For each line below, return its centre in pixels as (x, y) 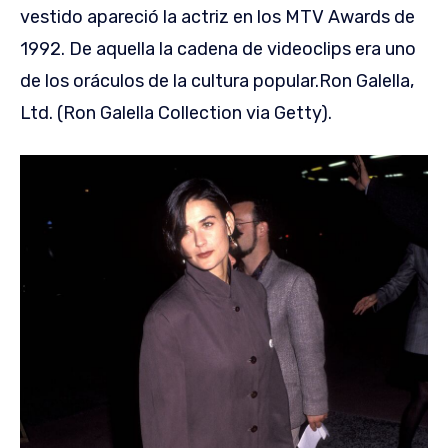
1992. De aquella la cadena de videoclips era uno (218, 48)
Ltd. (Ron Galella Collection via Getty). (176, 112)
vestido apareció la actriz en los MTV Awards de (217, 16)
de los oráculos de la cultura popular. (169, 80)
